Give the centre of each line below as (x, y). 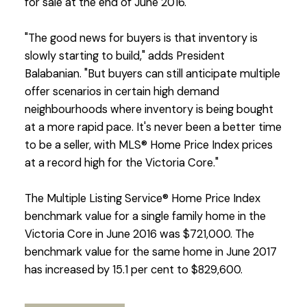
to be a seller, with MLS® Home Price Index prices (148, 145)
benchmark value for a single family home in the (145, 217)
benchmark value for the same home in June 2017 (150, 252)
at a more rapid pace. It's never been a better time (153, 127)
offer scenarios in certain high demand (122, 92)
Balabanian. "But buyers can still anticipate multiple (152, 74)
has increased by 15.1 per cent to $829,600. (133, 270)
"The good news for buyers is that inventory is (141, 38)
